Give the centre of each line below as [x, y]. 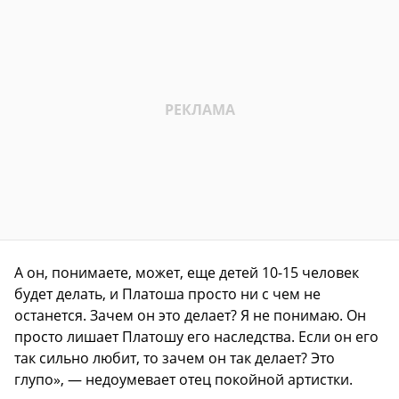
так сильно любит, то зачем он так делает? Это [175, 358]
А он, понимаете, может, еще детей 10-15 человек [187, 273]
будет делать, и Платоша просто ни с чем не [167, 294]
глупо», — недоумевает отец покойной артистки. [183, 380]
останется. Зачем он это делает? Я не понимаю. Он [190, 316]
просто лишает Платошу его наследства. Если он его [196, 337]
